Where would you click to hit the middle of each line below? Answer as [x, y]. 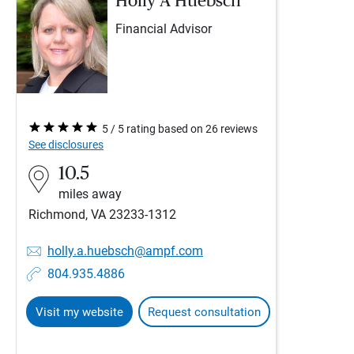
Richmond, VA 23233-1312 [102, 215]
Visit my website [79, 312]
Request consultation [204, 312]
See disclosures [66, 145]
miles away [90, 194]
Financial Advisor [164, 29]
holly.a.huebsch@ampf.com [125, 251]
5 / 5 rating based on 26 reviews [180, 129]
